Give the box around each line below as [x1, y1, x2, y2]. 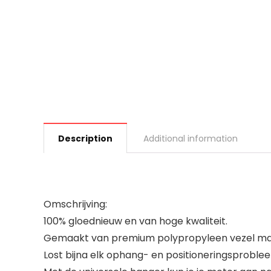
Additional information [143, 132, 238, 145]
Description [58, 132, 113, 145]
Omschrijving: [44, 197, 107, 211]
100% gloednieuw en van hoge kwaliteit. [44, 214, 227, 228]
